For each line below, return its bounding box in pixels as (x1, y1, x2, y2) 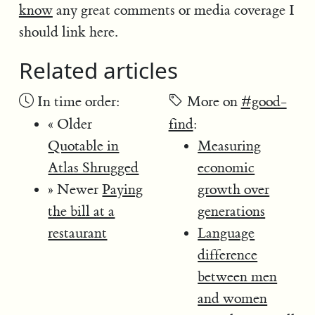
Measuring (198, 136, 262, 155)
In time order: (33, 92, 120, 110)
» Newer (48, 180, 103, 198)
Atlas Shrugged (48, 158, 139, 176)
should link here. (18, 22, 117, 41)
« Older (48, 115, 93, 133)
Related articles (18, 55, 184, 86)
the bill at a (48, 202, 115, 220)
